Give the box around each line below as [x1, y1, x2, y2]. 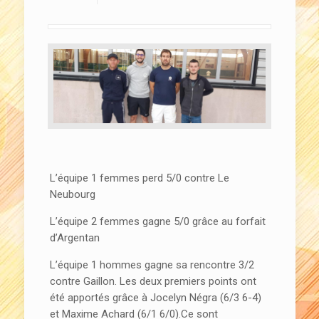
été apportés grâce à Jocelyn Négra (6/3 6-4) [50, 291, 262, 305]
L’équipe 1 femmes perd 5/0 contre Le [50, 172, 230, 185]
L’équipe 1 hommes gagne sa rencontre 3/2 [50, 258, 255, 272]
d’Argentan [50, 231, 100, 245]
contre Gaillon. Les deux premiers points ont [50, 275, 257, 288]
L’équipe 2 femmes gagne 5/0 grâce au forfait [50, 215, 266, 229]
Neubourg [50, 188, 96, 202]
